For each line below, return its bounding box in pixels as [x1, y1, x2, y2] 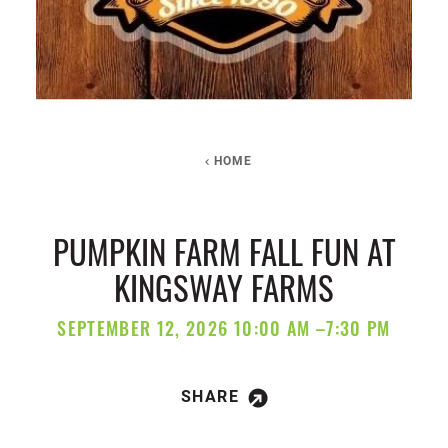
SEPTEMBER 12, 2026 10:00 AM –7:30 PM [57, 322, 391, 341]
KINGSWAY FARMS [114, 263, 334, 312]
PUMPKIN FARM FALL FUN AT [52, 227, 396, 276]
